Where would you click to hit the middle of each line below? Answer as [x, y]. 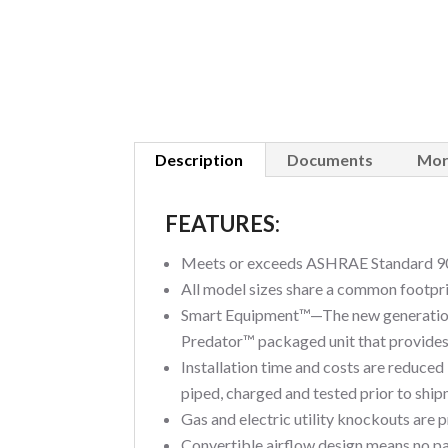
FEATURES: [223, 223]
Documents [330, 159]
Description [199, 159]
